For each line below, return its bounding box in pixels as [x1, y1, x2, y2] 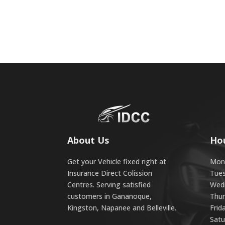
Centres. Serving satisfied [67, 180, 151, 190]
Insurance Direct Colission [67, 168, 153, 178]
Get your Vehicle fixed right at [67, 157, 167, 167]
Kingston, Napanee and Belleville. [67, 203, 177, 213]
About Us [67, 134, 109, 147]
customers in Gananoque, [67, 191, 152, 201]
